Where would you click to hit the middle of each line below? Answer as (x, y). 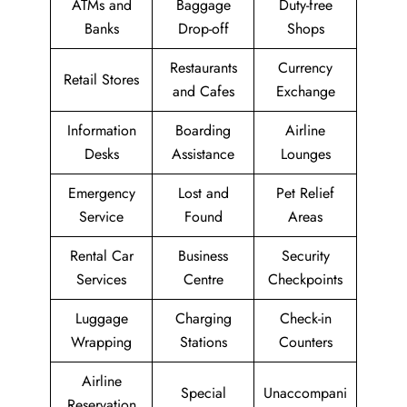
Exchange (305, 92)
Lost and (203, 194)
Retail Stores (101, 80)
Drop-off (203, 29)
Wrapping (101, 342)
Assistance (203, 154)
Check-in (305, 319)
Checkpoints (305, 280)
